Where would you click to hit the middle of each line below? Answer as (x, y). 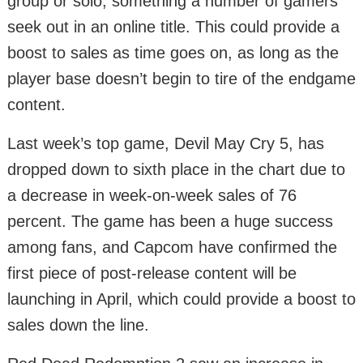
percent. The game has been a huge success (170, 221)
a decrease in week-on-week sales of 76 (152, 195)
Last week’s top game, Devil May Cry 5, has (166, 143)
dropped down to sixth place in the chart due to (176, 169)
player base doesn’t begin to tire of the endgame (181, 79)
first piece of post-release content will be (152, 273)
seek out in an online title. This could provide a (173, 27)
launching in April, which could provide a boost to (181, 299)
